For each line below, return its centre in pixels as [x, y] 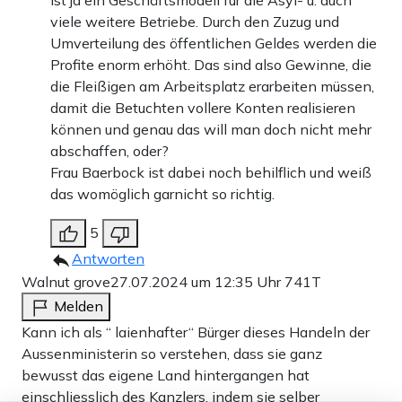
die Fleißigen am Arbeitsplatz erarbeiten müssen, [212, 86]
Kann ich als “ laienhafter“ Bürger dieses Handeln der [196, 332]
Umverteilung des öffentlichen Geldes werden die [214, 43]
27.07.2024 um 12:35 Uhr [197, 281]
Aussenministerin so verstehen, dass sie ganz [172, 353]
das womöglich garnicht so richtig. [162, 193]
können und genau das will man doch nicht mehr [211, 129]
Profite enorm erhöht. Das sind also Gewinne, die [211, 64]
